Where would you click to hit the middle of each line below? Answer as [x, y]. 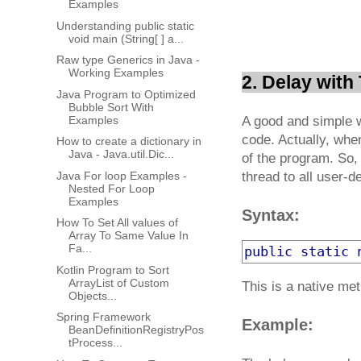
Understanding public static [125, 25]
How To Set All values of [117, 223]
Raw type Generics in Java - [128, 60]
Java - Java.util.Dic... [121, 154]
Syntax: [271, 216]
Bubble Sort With [111, 107]
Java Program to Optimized [126, 94]
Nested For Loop [111, 188]
